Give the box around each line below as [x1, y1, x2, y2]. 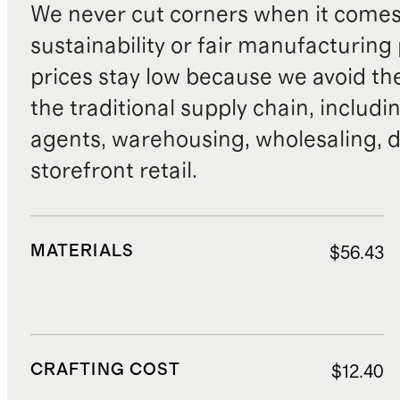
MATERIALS [29, 243, 134, 261]
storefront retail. [29, 160, 197, 183]
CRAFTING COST [29, 361, 181, 379]
